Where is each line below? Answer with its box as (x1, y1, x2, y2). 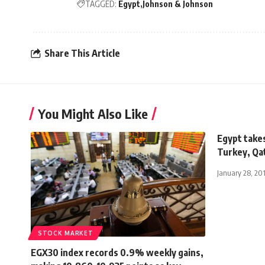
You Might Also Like (38, 105, 148, 122)
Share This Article (44, 47, 120, 60)
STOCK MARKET (38, 229, 93, 237)
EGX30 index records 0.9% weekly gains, (31, 246, 203, 258)
